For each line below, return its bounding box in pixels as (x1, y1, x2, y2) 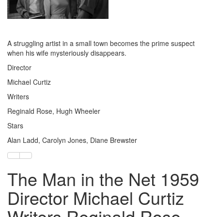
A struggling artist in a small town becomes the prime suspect (7, 38, 195, 48)
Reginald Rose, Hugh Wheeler (7, 106, 100, 116)
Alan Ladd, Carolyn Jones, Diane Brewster (7, 135, 137, 145)
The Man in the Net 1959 (7, 166, 199, 191)
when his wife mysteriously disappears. (7, 47, 126, 58)
